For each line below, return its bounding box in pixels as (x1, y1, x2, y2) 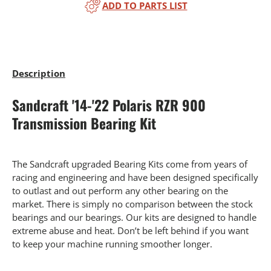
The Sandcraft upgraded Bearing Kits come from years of (12, 158, 247, 171)
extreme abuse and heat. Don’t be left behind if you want (12, 224, 249, 237)
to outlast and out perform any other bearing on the (12, 184, 228, 197)
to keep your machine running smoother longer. (12, 238, 212, 250)
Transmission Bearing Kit (12, 112, 156, 134)
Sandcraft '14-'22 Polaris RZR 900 (12, 94, 206, 116)
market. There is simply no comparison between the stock (12, 198, 253, 211)
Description (12, 67, 65, 79)
